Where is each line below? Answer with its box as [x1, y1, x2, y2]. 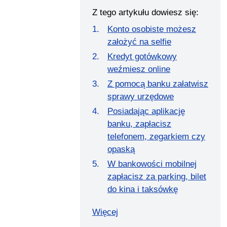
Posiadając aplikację [107, 106, 185, 117]
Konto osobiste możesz [107, 24, 196, 34]
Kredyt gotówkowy [107, 52, 177, 62]
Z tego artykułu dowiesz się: [92, 8, 199, 18]
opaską [107, 144, 135, 155]
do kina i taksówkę [107, 184, 178, 195]
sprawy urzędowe [107, 92, 174, 102]
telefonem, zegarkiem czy [107, 132, 205, 142]
